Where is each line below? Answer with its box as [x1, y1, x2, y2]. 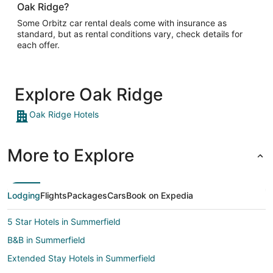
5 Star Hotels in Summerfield [7, 216, 121, 227]
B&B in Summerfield [7, 235, 85, 245]
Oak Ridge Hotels [29, 109, 99, 119]
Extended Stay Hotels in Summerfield [7, 253, 155, 263]
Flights [40, 190, 67, 200]
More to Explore [7, 145, 134, 166]
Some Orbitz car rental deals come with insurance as [17, 18, 227, 28]
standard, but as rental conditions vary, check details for [17, 29, 243, 39]
